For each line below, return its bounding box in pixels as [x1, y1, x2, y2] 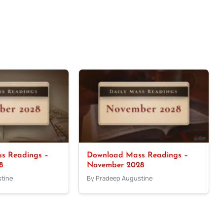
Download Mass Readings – [87, 151, 188, 159]
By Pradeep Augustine [87, 173, 153, 183]
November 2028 [87, 161, 145, 169]
